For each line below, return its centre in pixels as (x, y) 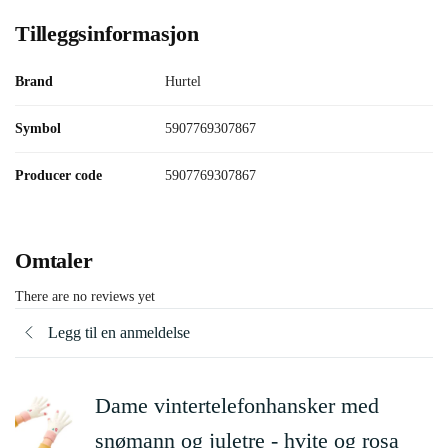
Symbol (38, 128)
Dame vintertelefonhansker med (237, 405)
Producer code (58, 175)
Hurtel (183, 81)
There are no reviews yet (85, 296)
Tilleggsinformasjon (107, 33)
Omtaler (54, 260)
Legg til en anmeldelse (119, 333)
